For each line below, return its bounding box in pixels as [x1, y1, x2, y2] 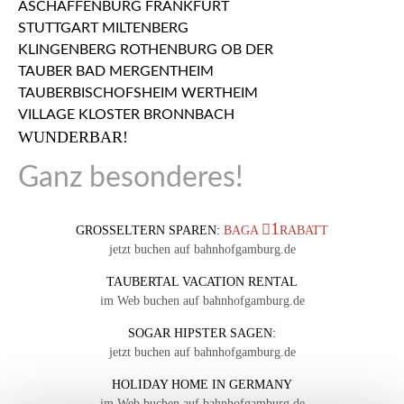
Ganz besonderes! [18, 163, 243, 193]
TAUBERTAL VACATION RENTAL [106, 275, 298, 289]
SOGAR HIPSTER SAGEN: [128, 326, 276, 341]
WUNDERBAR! [18, 128, 128, 147]
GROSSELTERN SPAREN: [75, 224, 220, 238]
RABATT [280, 224, 329, 238]
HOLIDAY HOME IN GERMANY [112, 378, 292, 392]
